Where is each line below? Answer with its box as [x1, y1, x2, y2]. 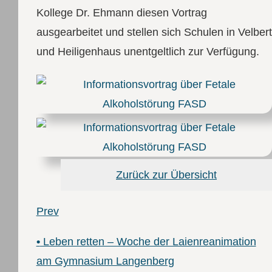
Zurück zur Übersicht [116, 169, 217, 182]
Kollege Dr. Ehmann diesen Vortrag [36, 6, 207, 19]
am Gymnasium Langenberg [36, 255, 174, 268]
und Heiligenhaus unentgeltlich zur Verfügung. [36, 45, 259, 58]
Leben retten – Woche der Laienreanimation [39, 236, 256, 248]
